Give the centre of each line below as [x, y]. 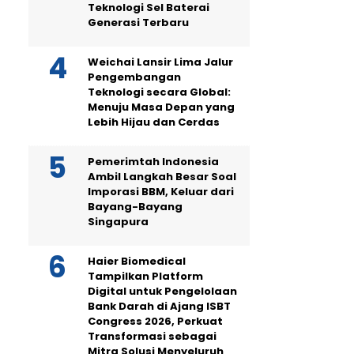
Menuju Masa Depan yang [161, 107]
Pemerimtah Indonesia [153, 162]
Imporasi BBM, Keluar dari [161, 192]
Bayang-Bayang [135, 207]
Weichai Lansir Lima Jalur [160, 62]
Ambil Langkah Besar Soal [162, 177]
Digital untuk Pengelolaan [162, 292]
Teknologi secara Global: [159, 92]
